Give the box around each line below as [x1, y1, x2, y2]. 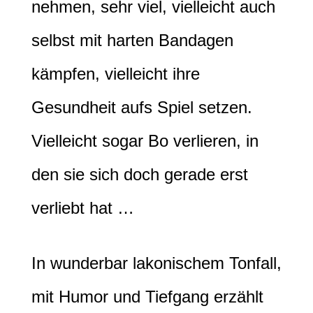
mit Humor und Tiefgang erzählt [31, 286, 263, 306]
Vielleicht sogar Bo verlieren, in [31, 131, 259, 150]
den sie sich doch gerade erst [31, 164, 248, 184]
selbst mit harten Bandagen [31, 30, 233, 50]
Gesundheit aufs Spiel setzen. [31, 97, 252, 117]
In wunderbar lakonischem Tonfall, [31, 253, 282, 272]
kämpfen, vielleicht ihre [31, 64, 200, 83]
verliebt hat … [31, 198, 134, 217]
